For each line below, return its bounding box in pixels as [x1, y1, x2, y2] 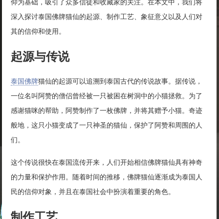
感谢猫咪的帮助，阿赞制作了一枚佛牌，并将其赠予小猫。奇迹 [11, 107, 203, 114]
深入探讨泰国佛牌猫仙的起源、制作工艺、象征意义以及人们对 [11, 13, 203, 21]
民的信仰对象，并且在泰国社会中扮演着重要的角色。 [11, 188, 175, 196]
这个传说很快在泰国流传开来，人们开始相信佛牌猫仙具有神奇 [11, 158, 203, 166]
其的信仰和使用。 [11, 27, 66, 35]
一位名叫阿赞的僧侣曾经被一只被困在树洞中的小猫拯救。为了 [11, 92, 203, 100]
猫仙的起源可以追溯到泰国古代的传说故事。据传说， [38, 77, 203, 85]
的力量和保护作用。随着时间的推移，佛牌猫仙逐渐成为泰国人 [11, 173, 203, 181]
